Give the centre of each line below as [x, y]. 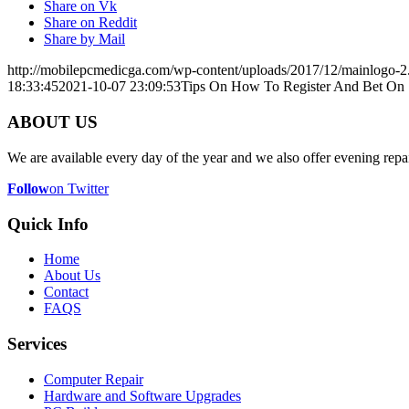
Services [37, 343]
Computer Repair [94, 379]
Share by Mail [84, 39]
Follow [28, 188]
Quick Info [48, 224]
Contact [66, 292]
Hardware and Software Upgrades [142, 395]
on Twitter [79, 188]
